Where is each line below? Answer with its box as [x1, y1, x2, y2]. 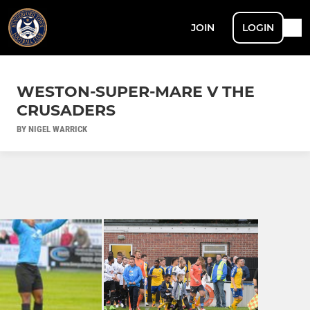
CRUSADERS [17, 100, 116, 120]
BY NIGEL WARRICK [17, 123, 87, 134]
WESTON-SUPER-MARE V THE [17, 82, 255, 101]
